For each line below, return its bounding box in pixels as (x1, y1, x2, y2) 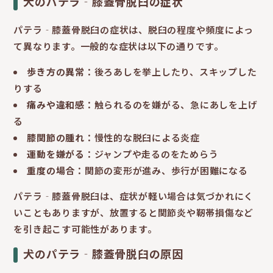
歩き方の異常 (27, 65, 85, 79)
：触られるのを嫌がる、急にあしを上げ (84, 98, 258, 112)
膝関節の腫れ (27, 131, 85, 144)
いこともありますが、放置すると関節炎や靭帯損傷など (13, 206, 254, 219)
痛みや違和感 (27, 98, 85, 112)
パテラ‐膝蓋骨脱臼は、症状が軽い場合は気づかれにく (13, 190, 254, 203)
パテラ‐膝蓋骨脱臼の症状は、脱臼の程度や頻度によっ (13, 23, 254, 37)
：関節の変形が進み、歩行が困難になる (75, 164, 248, 177)
